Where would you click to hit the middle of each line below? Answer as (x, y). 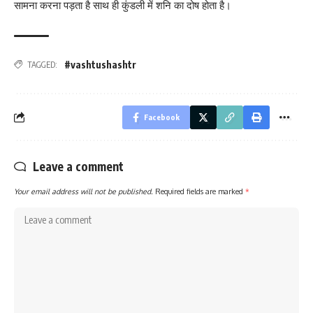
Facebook (162, 117)
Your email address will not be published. (83, 191)
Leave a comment (78, 166)
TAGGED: (42, 64)
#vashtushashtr (100, 64)
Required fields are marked (200, 191)
